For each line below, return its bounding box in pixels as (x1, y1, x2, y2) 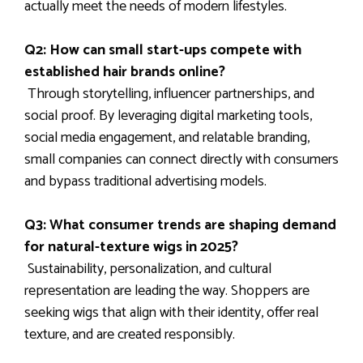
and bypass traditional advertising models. (24, 169, 267, 194)
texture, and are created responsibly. (24, 322, 235, 347)
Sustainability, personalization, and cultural (24, 256, 271, 281)
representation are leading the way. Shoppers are (24, 278, 310, 303)
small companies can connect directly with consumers (24, 147, 339, 172)
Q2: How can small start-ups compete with (24, 37, 301, 62)
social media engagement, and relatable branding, (24, 125, 310, 150)
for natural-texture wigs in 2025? (24, 234, 238, 259)
